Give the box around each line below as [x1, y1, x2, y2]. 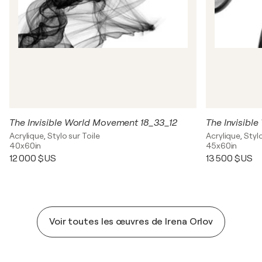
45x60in [206, 140, 237, 150]
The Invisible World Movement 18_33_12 [9, 117, 178, 128]
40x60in [9, 140, 42, 150]
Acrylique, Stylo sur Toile [9, 130, 100, 140]
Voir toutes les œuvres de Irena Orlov [49, 216, 213, 227]
